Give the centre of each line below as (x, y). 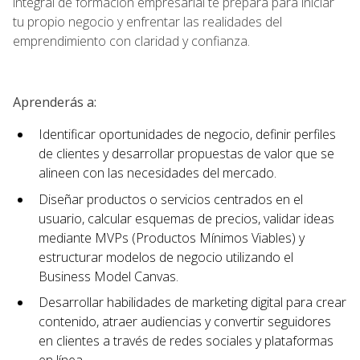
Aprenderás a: (55, 102)
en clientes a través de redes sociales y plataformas (186, 341)
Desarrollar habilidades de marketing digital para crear (192, 303)
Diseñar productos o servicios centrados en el (171, 199)
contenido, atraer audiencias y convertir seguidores (185, 322)
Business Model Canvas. (108, 276)
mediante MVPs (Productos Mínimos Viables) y (172, 237)
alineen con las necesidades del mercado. (157, 172)
